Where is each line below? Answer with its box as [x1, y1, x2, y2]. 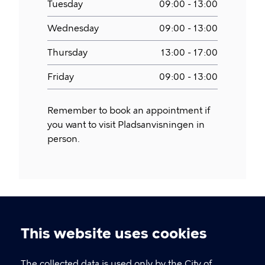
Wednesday [47, 23, 99, 34]
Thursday [47, 47, 88, 58]
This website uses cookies [21, 225, 207, 242]
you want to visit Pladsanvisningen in [47, 119, 205, 130]
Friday [47, 72, 74, 82]
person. [47, 134, 80, 144]
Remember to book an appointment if [47, 105, 210, 116]
